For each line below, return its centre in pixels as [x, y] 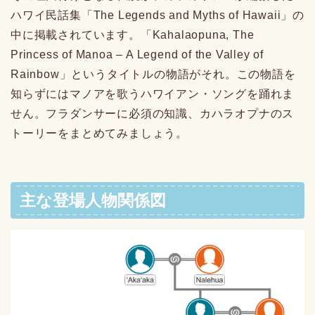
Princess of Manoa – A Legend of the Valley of [137, 55]
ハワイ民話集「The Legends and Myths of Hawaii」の [157, 15]
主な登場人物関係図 [93, 200]
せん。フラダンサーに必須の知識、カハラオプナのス [153, 114]
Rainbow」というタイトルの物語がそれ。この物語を [153, 75]
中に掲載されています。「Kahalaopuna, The [133, 35]
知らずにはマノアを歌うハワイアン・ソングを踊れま [153, 94]
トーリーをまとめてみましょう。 [99, 134]
